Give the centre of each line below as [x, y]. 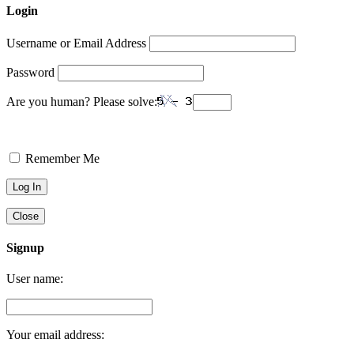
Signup [25, 247]
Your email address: [55, 335]
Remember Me [61, 158]
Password [30, 72]
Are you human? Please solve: [82, 101]
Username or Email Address [76, 43]
